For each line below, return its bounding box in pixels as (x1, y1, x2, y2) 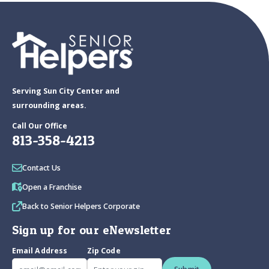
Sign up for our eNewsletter (12, 223, 172, 238)
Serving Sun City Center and (12, 86, 119, 97)
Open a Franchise (22, 182, 82, 193)
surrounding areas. (12, 100, 86, 111)
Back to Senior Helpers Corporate (22, 201, 140, 212)
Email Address (12, 246, 68, 256)
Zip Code (87, 246, 121, 256)
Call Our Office (12, 121, 67, 131)
